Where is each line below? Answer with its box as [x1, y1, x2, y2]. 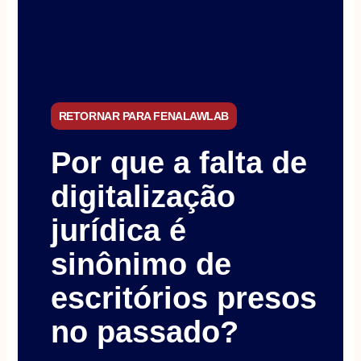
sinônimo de [50, 247, 231, 282]
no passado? [50, 315, 239, 350]
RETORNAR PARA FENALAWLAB [58, 110, 229, 123]
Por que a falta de [50, 146, 307, 180]
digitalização [50, 180, 235, 214]
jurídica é [50, 214, 186, 248]
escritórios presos [50, 281, 317, 316]
